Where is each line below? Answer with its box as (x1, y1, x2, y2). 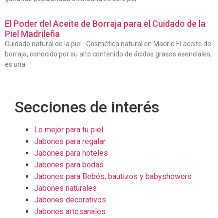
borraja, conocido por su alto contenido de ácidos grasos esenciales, (5, 50, 212, 58)
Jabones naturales (34, 183, 97, 193)
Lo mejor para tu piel (34, 125, 103, 134)
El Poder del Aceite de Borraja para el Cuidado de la (5, 18, 205, 29)
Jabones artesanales (34, 206, 106, 216)
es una (5, 60, 25, 68)
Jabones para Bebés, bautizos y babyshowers (34, 171, 192, 181)
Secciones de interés (15, 97, 159, 116)
